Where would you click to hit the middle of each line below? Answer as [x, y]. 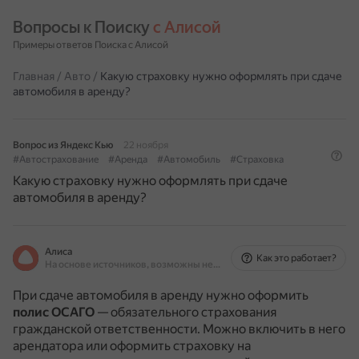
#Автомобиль [189, 159]
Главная [34, 76]
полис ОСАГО [54, 312]
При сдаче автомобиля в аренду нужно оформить [161, 295]
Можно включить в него [274, 329]
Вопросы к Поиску [83, 27]
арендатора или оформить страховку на [132, 346]
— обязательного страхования [186, 312]
